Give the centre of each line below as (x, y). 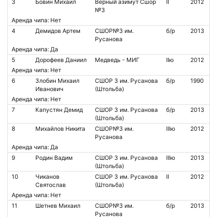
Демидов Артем (58, 31)
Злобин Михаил (57, 81)
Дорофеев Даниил (61, 60)
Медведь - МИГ (117, 60)
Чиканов (47, 177)
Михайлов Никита (60, 129)
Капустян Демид (59, 110)
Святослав (51, 185)
